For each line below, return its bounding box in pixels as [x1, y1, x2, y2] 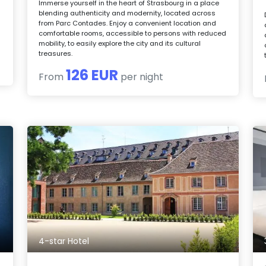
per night [118, 69, 164, 84]
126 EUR [66, 65, 119, 85]
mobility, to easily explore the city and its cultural [39, 38, 201, 48]
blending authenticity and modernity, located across [39, 8, 216, 18]
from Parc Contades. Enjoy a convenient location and [39, 18, 217, 28]
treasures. [39, 48, 73, 58]
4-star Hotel [39, 235, 90, 248]
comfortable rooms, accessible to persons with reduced [39, 28, 227, 38]
